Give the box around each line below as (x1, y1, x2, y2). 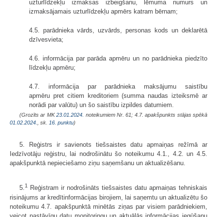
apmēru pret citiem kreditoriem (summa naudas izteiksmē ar (29, 92, 207, 100)
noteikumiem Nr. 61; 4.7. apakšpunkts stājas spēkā (84, 112, 208, 118)
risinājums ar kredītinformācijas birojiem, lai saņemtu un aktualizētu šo (10, 193, 207, 201)
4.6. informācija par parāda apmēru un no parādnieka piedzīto (29, 55, 207, 62)
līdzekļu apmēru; (29, 64, 76, 72)
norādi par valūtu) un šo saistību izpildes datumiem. (29, 101, 174, 109)
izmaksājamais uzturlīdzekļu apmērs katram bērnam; (29, 8, 178, 15)
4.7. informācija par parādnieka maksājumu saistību (29, 83, 207, 91)
